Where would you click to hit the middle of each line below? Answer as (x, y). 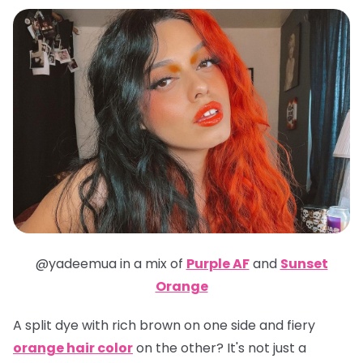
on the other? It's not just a (221, 348)
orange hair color (73, 348)
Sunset (304, 264)
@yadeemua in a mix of (111, 264)
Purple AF (218, 264)
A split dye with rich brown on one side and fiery (164, 326)
